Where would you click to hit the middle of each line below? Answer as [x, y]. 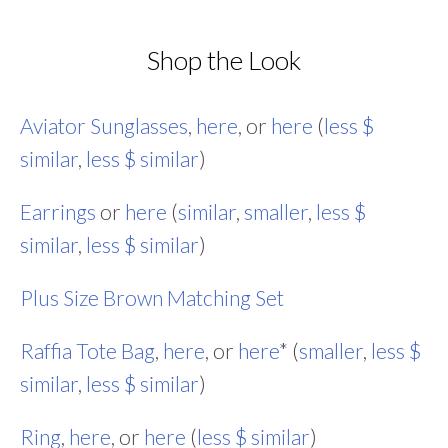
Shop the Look [224, 60]
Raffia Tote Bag [87, 350]
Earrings [58, 211]
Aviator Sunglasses [104, 125]
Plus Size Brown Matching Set [152, 297]
